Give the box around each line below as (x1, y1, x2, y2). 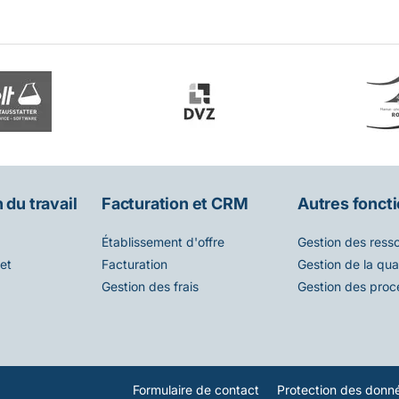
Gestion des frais (102, 279, 199, 295)
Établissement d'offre (102, 234, 224, 250)
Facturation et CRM (102, 193, 248, 213)
